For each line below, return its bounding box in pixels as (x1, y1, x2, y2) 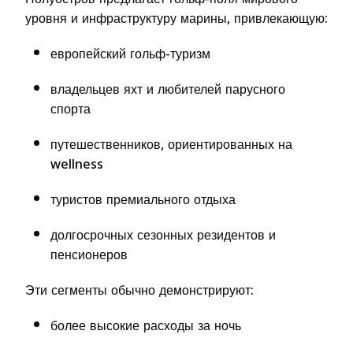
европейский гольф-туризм (50, 41, 210, 66)
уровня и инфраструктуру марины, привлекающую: (25, 6, 328, 31)
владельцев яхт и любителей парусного (50, 76, 285, 102)
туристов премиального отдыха (50, 187, 236, 212)
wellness (50, 151, 103, 176)
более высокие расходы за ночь (50, 313, 241, 338)
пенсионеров (50, 242, 128, 267)
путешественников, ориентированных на (50, 132, 292, 157)
